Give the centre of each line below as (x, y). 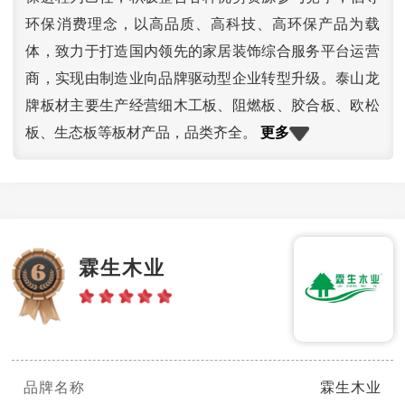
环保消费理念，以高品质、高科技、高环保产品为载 (202, 24)
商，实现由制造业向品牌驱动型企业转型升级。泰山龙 (202, 79)
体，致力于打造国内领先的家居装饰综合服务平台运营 (202, 52)
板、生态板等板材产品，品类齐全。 (143, 133)
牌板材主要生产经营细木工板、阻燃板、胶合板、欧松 (202, 106)
